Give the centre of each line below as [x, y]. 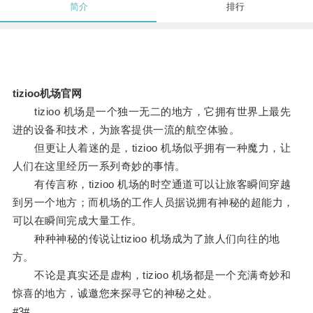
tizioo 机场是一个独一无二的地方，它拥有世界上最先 [152, 112]
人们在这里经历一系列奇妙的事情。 [99, 166]
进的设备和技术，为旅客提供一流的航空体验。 [126, 130]
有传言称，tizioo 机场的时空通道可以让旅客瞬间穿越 [152, 184]
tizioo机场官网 [47, 94]
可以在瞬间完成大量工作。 [77, 221]
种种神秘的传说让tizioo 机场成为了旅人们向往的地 [146, 239]
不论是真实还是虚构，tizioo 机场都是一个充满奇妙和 [152, 275]
